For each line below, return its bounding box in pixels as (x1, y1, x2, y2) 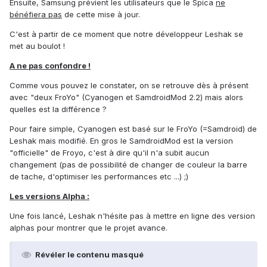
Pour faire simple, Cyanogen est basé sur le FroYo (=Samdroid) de (10, 124, 257, 134)
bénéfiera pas (10, 10, 62, 20)
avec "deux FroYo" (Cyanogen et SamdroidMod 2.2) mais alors (10, 92, 243, 103)
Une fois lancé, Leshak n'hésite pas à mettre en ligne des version (10, 211, 255, 221)
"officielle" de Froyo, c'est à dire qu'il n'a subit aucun (10, 148, 209, 158)
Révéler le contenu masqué (35, 250, 144, 260)
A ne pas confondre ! (10, 61, 91, 71)
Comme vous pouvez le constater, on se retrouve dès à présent (10, 80, 249, 91)
